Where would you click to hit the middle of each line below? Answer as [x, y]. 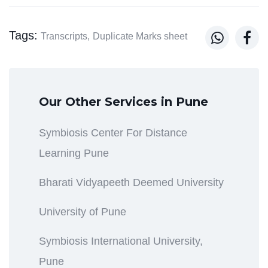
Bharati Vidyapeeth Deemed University [131, 182]
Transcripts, [65, 36]
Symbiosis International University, [121, 241]
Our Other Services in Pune [124, 101]
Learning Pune [74, 153]
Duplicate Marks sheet [140, 36]
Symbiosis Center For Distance [113, 133]
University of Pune [83, 211]
